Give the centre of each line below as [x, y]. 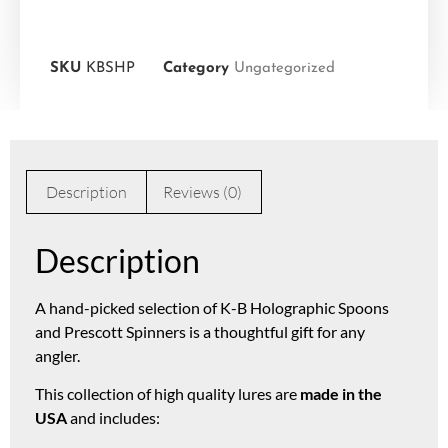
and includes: [115, 418]
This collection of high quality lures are [167, 394]
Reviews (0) [202, 192]
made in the [341, 394]
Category [196, 69]
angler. [57, 355]
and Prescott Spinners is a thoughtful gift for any [200, 331]
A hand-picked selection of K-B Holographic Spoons [212, 307]
